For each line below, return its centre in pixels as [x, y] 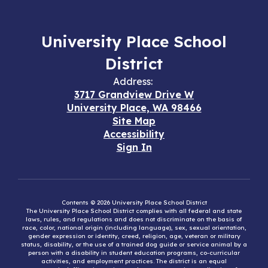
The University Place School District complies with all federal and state [134, 211]
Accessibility [134, 134]
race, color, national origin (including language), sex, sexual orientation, [134, 228]
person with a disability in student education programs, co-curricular [134, 253]
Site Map [134, 121]
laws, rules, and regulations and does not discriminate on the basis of [134, 219]
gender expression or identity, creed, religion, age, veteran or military [134, 236]
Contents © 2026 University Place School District [134, 202]
